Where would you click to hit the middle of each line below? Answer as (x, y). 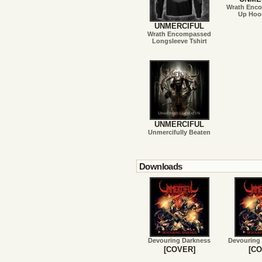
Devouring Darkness (180, 240)
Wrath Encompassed (180, 34)
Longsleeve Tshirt (179, 41)
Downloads (161, 167)
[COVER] (179, 249)
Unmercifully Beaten (180, 132)
